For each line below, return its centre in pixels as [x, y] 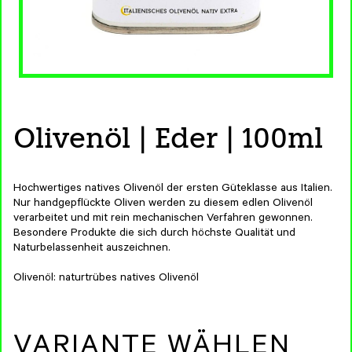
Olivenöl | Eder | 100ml [168, 138]
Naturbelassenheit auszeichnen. [92, 249]
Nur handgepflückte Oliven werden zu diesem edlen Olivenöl [163, 204]
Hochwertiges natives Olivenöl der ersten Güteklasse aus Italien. [173, 189]
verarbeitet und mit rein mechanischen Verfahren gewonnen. [163, 219]
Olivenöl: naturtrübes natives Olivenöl [106, 279]
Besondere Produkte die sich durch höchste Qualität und [154, 234]
